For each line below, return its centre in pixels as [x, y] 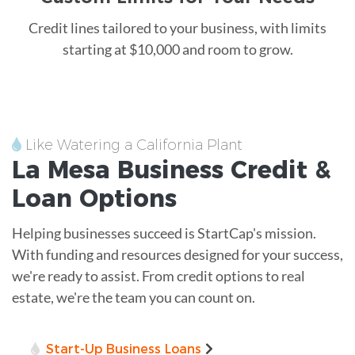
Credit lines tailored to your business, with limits [177, 27]
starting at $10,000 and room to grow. [177, 49]
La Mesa [61, 170]
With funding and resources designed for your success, [177, 254]
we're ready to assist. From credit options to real [158, 275]
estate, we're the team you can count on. [134, 297]
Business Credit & [221, 170]
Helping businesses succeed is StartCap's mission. [164, 233]
